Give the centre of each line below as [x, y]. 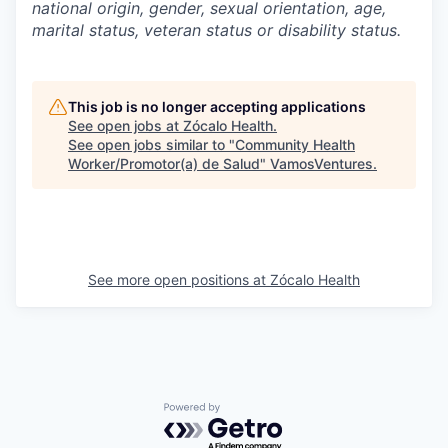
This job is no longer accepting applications [217, 106]
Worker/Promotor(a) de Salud [164, 163]
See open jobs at [125, 125]
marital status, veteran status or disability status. [216, 30]
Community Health [295, 144]
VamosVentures [321, 163]
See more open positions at [179, 279]
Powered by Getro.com [251, 412]
